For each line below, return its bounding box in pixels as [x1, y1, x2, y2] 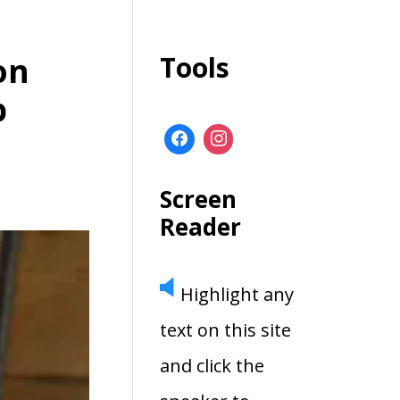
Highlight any [180, 281, 295, 306]
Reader [160, 210, 242, 243]
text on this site [160, 317, 292, 342]
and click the [160, 353, 265, 378]
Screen [160, 182, 237, 215]
